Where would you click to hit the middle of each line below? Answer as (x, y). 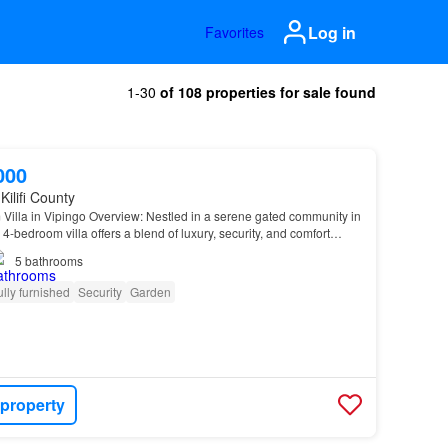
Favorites (234, 32)
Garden (150, 291)
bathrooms (53, 260)
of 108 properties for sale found (268, 92)
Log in (332, 32)
